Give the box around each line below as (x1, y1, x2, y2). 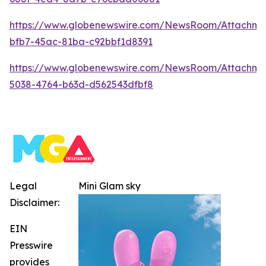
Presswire (9, 239, 53, 251)
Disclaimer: (9, 196, 59, 208)
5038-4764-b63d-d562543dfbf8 (9, 78, 153, 90)
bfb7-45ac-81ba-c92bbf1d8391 (9, 35, 153, 47)
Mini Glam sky (78, 179, 141, 192)
